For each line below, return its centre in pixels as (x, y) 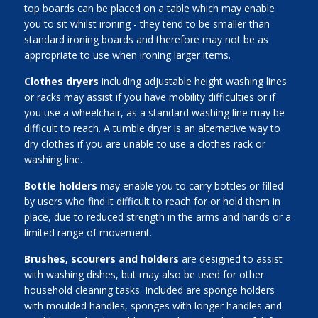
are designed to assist (230, 259)
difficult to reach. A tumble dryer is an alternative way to (152, 128)
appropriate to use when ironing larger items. (130, 55)
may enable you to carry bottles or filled (191, 186)
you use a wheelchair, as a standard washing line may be (154, 113)
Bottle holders (62, 186)
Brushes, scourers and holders (101, 259)
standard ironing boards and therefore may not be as (146, 39)
